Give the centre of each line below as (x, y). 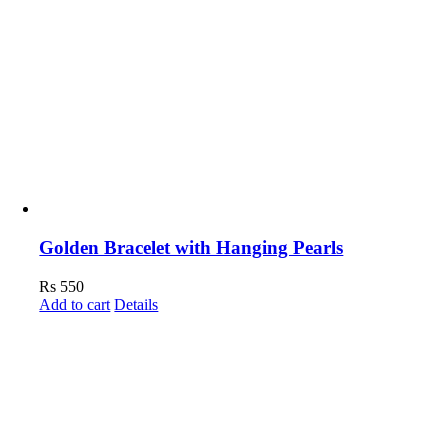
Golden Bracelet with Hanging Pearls (191, 247)
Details (136, 304)
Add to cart (75, 304)
